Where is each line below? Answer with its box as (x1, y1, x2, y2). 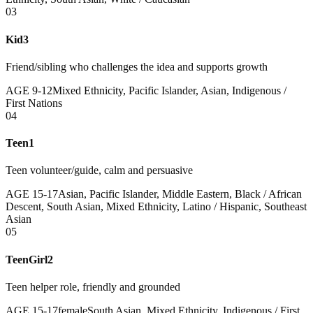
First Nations (6, 96, 62, 109)
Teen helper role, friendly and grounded (6, 280, 180, 293)
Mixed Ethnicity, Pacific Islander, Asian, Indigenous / (52, 84, 286, 96)
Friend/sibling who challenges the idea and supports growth (6, 60, 268, 73)
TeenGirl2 (6, 253, 53, 265)
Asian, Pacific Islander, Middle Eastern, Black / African (58, 188, 302, 201)
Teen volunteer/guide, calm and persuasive (6, 164, 193, 177)
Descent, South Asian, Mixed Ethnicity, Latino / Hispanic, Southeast (6, 201, 307, 213)
